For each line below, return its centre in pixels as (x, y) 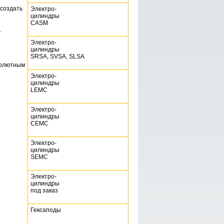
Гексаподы (46, 210)
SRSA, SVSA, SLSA (57, 56)
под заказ (44, 190)
